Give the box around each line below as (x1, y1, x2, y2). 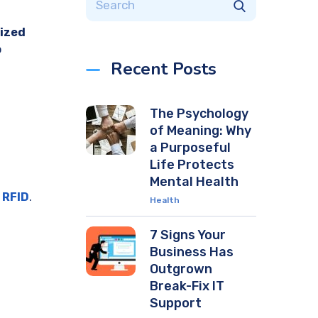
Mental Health (150, 174, 238, 190)
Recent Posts (111, 57, 216, 80)
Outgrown (150, 261, 212, 277)
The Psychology (150, 106, 248, 121)
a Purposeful (150, 140, 231, 155)
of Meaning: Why (150, 123, 251, 138)
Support (150, 295, 202, 311)
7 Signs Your (150, 227, 226, 243)
